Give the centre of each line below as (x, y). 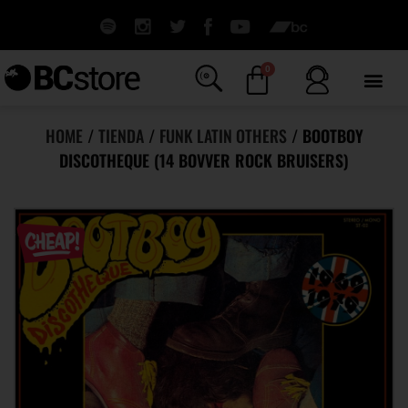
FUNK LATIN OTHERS (223, 136)
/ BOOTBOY (325, 136)
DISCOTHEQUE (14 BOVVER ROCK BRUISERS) (204, 160)
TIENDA (121, 136)
